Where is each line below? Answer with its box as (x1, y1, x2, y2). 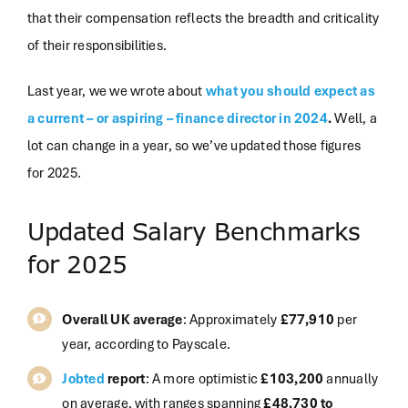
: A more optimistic (145, 368, 261, 387)
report (104, 368, 146, 387)
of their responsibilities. (26, 35, 168, 54)
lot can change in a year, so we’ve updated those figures (26, 135, 362, 154)
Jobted (62, 368, 105, 387)
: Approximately (182, 309, 280, 328)
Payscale (171, 333, 227, 352)
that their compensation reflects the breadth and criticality (26, 7, 380, 26)
